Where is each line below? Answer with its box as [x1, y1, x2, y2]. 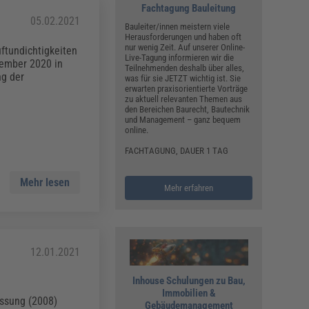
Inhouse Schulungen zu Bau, [132, 275, 246, 288]
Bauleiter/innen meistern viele [125, 21, 230, 32]
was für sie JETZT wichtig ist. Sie [125, 73, 241, 84]
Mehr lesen [20, 175, 70, 189]
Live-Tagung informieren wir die [125, 52, 235, 63]
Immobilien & [161, 287, 216, 300]
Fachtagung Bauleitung [141, 2, 237, 15]
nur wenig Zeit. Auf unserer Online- [125, 42, 246, 53]
